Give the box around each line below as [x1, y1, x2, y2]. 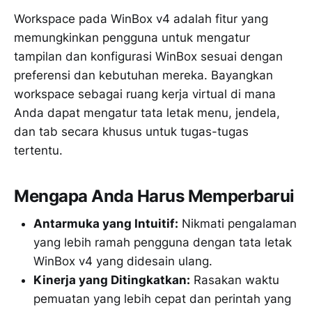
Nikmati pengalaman [178, 217, 297, 231]
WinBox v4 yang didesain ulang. [33, 254, 212, 269]
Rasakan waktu [190, 273, 279, 288]
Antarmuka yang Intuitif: [33, 217, 178, 231]
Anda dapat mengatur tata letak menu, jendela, [14, 105, 280, 120]
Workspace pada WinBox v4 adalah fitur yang [14, 11, 268, 26]
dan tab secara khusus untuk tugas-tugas [14, 124, 249, 139]
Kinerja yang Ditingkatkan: [33, 273, 190, 288]
